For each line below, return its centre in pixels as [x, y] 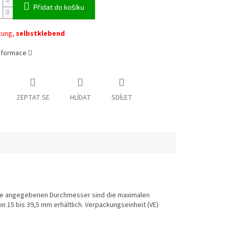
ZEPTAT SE [33, 98]
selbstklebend [40, 34]
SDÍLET [122, 98]
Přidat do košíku [59, 7]
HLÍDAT [80, 98]
